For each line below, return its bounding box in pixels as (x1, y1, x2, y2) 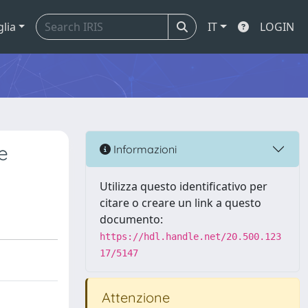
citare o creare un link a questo (100, 195, 261, 210)
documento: (100, 212, 163, 227)
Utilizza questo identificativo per (100, 179, 267, 194)
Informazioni (111, 142, 177, 156)
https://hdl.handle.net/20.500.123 (100, 231, 281, 242)
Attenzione (98, 289, 170, 306)
